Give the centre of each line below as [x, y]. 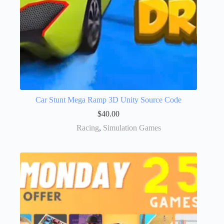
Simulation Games [132, 127]
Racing [87, 127]
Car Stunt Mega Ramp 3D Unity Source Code [109, 99]
